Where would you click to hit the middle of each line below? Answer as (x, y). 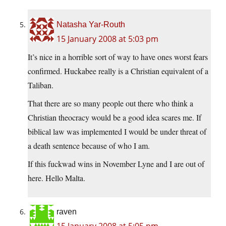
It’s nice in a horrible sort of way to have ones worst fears (118, 57)
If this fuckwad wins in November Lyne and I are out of (116, 164)
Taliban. (41, 85)
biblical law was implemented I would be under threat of (117, 132)
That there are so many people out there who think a (110, 103)
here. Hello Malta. (56, 178)
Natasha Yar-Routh (91, 25)
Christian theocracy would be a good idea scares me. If (115, 118)
